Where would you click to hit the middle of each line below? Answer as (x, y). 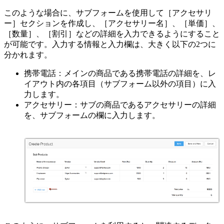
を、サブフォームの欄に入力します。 (92, 115)
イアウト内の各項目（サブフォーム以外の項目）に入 (120, 84)
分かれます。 (28, 55)
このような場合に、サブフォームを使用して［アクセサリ (108, 13)
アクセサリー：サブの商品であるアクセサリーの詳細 (120, 105)
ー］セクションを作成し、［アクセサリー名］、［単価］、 (112, 23)
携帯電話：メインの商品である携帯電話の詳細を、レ (120, 73)
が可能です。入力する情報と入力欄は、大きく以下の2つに (110, 44)
